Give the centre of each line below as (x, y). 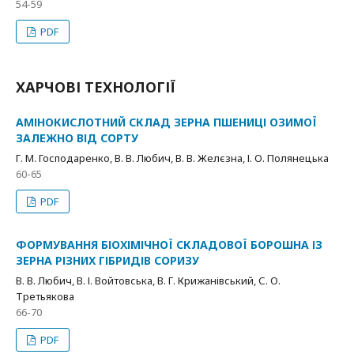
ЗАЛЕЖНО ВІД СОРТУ (77, 138)
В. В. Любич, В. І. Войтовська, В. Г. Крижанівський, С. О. (148, 281)
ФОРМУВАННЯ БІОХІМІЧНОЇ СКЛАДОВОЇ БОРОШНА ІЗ (169, 245)
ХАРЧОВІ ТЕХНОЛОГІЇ (96, 87)
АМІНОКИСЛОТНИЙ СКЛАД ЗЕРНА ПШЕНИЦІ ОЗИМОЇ (166, 122)
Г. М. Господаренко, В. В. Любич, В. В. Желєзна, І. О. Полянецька (172, 158)
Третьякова (45, 296)
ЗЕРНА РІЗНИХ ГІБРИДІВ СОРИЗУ (107, 260)
